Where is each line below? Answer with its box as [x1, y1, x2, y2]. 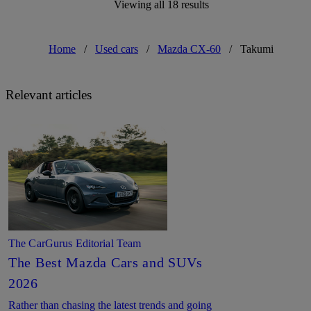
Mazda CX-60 [158, 42, 221, 55]
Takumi [240, 42, 274, 55]
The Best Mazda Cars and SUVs [8, 254, 203, 270]
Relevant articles [6, 87, 92, 102]
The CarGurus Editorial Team [8, 237, 142, 249]
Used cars [95, 42, 138, 55]
